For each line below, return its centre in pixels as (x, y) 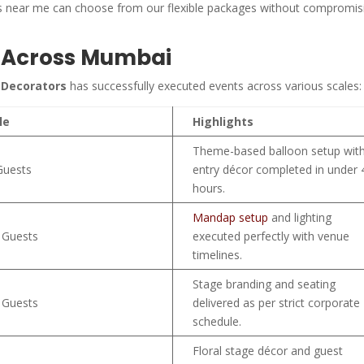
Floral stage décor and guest (268, 350)
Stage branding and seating (264, 284)
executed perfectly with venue (271, 236)
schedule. (217, 321)
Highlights (223, 121)
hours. (209, 188)
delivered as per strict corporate (277, 302)
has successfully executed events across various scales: (214, 85)
